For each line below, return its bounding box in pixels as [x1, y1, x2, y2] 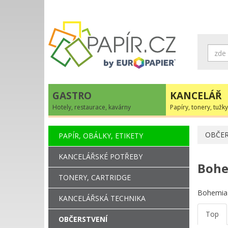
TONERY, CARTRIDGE [59, 172, 131, 182]
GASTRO [52, 89, 92, 102]
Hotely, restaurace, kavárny [52, 102, 131, 111]
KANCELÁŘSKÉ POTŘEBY [59, 151, 142, 161]
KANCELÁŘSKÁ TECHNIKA [59, 193, 146, 203]
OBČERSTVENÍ [59, 214, 107, 224]
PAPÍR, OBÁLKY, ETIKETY [59, 130, 143, 140]
